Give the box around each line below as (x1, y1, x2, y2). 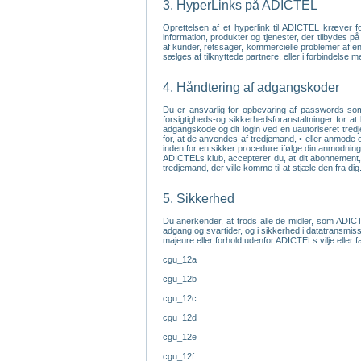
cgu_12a (162, 255, 197, 264)
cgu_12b (162, 274, 197, 284)
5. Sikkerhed (162, 192, 234, 205)
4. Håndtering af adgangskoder (162, 81, 339, 94)
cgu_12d (162, 313, 197, 322)
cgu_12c (162, 293, 197, 303)
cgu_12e (162, 332, 197, 342)
